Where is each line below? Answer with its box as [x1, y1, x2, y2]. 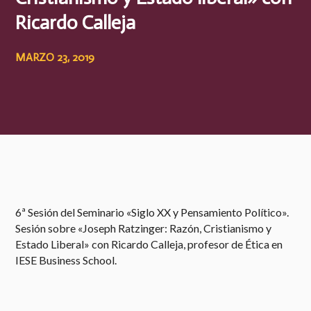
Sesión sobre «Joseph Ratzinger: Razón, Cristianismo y [15, 221, 272, 235]
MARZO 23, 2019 [15, 50, 95, 64]
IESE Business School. [15, 253, 117, 267]
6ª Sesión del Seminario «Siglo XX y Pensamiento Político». [15, 205, 289, 219]
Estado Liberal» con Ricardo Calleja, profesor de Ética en [15, 237, 283, 251]
